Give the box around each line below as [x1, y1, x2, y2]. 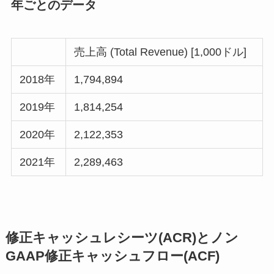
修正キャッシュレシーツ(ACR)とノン [5, 230, 239, 245]
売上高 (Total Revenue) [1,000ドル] [74, 45, 247, 58]
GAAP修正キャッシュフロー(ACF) [5, 248, 220, 264]
